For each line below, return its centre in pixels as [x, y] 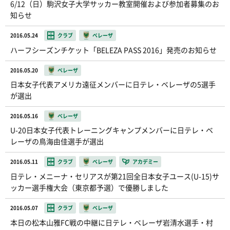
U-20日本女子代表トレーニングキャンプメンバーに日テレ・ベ [112, 130]
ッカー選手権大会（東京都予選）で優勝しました [89, 187]
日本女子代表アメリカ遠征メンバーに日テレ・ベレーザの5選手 [113, 84]
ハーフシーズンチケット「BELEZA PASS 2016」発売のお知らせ [113, 50]
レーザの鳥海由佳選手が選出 [57, 141]
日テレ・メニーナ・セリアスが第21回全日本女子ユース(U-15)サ [115, 176]
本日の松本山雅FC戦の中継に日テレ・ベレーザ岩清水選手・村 [112, 222]
